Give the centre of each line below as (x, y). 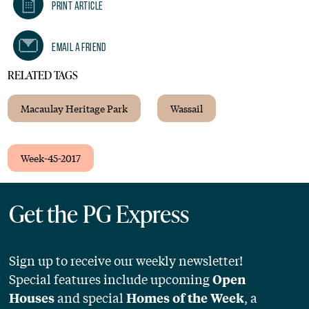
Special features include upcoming (111, 279)
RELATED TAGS (43, 75)
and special (91, 298)
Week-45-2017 (51, 158)
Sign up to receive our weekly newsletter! (126, 260)
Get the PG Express (99, 213)
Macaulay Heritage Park (74, 109)
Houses (32, 298)
